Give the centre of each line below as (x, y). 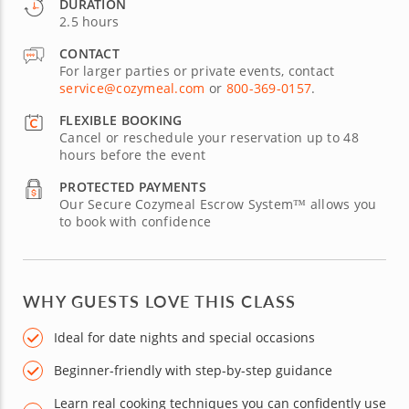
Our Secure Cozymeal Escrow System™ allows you (218, 204)
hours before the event (133, 155)
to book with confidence (136, 221)
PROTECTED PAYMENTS (133, 187)
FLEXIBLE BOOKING (121, 120)
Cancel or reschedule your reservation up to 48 (209, 137)
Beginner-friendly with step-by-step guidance (193, 370)
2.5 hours (89, 21)
